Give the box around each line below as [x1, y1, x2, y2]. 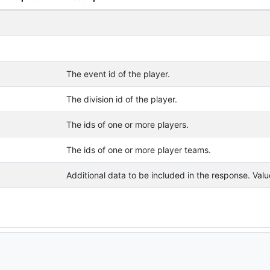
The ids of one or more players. [66, 119, 189, 130]
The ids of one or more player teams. [66, 145, 211, 155]
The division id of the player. [66, 94, 177, 104]
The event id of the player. [66, 69, 170, 79]
